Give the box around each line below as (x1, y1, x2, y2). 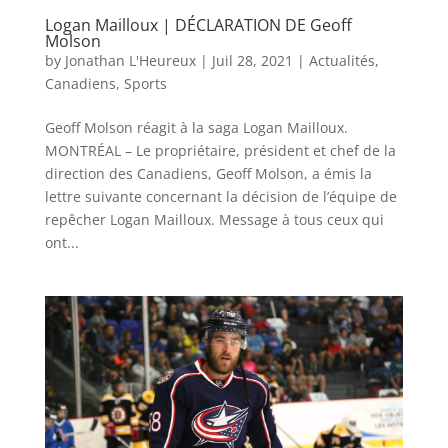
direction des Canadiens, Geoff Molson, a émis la (44, 163, 372, 183)
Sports (123, 73, 167, 93)
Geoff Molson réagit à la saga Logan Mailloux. (44, 117, 348, 137)
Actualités (308, 50, 375, 70)
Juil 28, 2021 (211, 50, 293, 70)
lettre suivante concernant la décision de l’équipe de (44, 186, 397, 206)
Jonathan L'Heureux (64, 50, 196, 70)
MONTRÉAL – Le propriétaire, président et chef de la (44, 140, 396, 160)
